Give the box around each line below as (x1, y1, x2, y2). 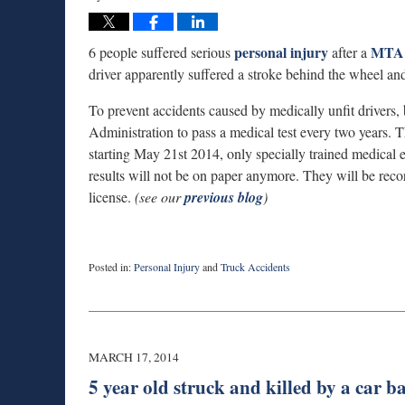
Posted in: (89, 259, 131, 274)
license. (89, 186, 135, 206)
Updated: (88, 274, 127, 289)
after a (328, 42, 371, 61)
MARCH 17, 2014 (89, 348, 179, 365)
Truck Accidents (221, 259, 290, 274)
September (88, 290, 133, 306)
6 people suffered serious (89, 42, 234, 61)
